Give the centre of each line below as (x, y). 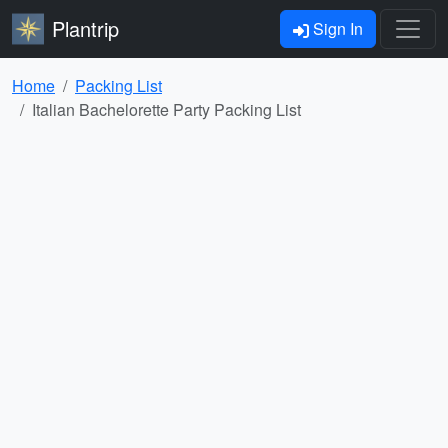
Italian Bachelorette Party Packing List (166, 109)
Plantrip (85, 28)
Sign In (336, 28)
